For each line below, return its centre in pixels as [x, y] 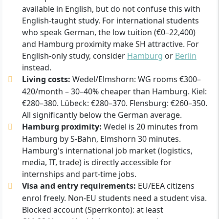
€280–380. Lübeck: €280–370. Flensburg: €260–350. [114, 103]
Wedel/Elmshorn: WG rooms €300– [135, 79]
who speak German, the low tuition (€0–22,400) [109, 32]
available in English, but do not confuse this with [111, 9]
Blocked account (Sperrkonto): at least [92, 209]
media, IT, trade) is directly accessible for [97, 162]
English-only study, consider [74, 55]
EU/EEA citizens [165, 186]
